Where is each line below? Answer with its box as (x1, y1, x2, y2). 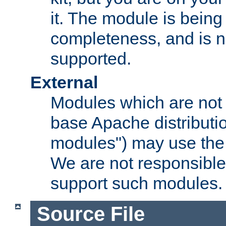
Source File (36, 202, 145, 225)
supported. (50, 49, 131, 69)
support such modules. (50, 174, 222, 193)
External (30, 73, 98, 92)
